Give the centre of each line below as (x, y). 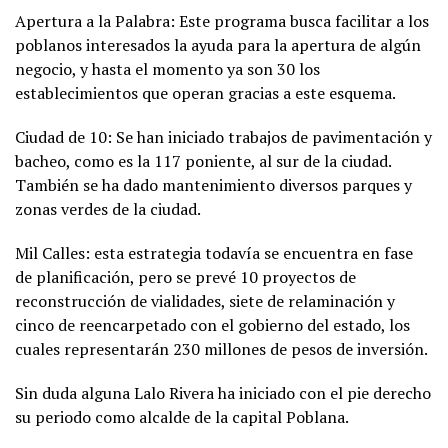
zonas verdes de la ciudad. (108, 208)
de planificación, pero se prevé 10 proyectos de (185, 276)
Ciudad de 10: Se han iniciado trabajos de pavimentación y (223, 136)
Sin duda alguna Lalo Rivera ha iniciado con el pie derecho (223, 392)
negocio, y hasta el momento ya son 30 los (167, 68)
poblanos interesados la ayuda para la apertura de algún (218, 44)
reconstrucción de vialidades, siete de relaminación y (205, 300)
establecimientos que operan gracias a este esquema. (205, 92)
